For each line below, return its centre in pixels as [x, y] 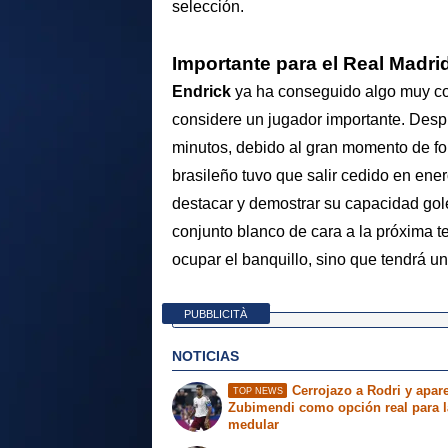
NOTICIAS [205, 355]
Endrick [203, 92]
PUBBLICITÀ [216, 313]
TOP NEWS [257, 390]
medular [254, 424]
